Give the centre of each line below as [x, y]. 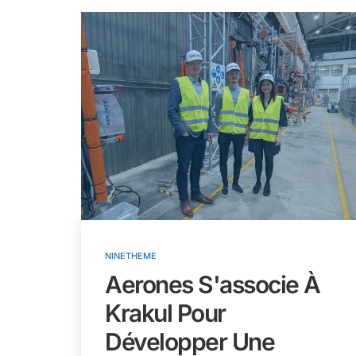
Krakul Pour [165, 313]
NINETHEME [131, 256]
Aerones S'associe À [213, 285]
